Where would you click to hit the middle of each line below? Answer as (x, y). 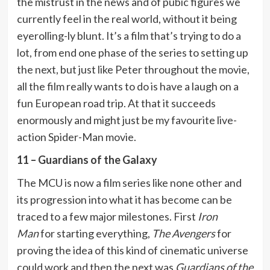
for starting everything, (95, 233)
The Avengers (183, 233)
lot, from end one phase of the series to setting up (132, 52)
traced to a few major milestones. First (107, 216)
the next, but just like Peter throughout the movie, (133, 69)
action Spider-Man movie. (76, 137)
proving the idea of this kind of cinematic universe (132, 250)
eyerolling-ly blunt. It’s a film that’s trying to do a (129, 35)
